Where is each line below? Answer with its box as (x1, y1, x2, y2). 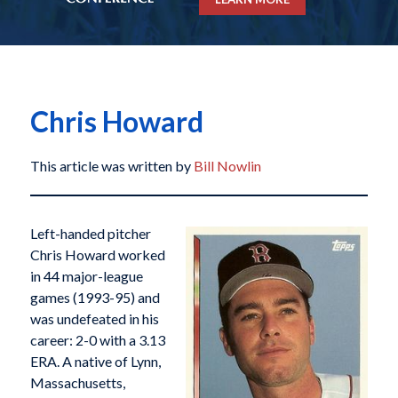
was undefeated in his (29, 310, 159, 328)
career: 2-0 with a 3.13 (29, 331, 165, 349)
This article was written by (29, 157, 194, 175)
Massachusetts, (29, 374, 125, 392)
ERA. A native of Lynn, (29, 353, 161, 370)
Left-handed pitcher (29, 225, 151, 243)
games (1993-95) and (29, 289, 160, 306)
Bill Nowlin (193, 157, 261, 175)
